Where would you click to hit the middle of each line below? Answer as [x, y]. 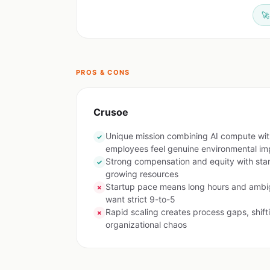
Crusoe [111, 112]
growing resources [142, 174]
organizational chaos [146, 224]
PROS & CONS [103, 72]
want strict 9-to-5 [140, 199]
